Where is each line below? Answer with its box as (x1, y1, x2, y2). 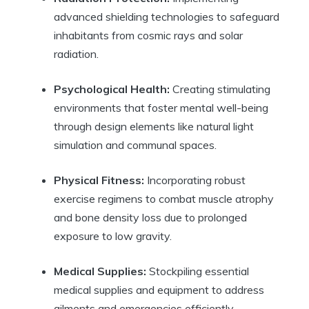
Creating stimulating (170, 82, 270, 97)
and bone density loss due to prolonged (54, 210, 247, 225)
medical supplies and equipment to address (54, 283, 264, 297)
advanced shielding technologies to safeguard (54, 10, 279, 24)
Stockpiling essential (146, 264, 249, 279)
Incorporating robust (144, 173, 246, 188)
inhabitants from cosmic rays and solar (54, 28, 243, 43)
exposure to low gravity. (54, 229, 172, 243)
